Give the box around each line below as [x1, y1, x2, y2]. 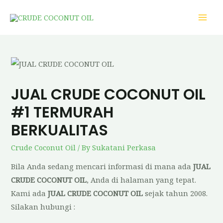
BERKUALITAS [11, 119, 109, 141]
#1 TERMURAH [11, 102, 114, 123]
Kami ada [11, 188, 48, 199]
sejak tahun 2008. [143, 188, 208, 199]
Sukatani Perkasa [92, 142, 156, 152]
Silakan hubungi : [11, 202, 76, 212]
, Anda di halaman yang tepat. [87, 175, 197, 185]
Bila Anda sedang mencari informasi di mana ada [11, 161, 194, 172]
